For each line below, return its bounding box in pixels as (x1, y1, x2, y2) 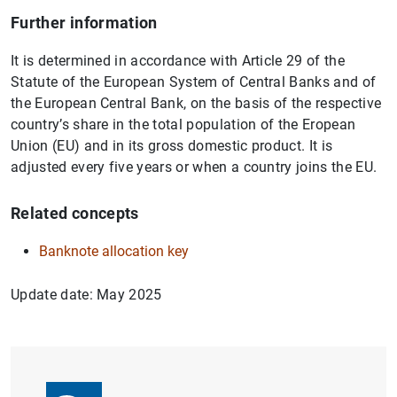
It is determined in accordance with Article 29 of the (11, 51, 345, 69)
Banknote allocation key (39, 242, 189, 260)
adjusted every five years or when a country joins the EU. (11, 158, 378, 175)
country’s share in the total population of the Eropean (11, 115, 356, 133)
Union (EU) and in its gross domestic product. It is (11, 136, 333, 154)
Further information (11, 12, 158, 32)
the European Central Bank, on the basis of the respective (11, 94, 382, 112)
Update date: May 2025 (11, 285, 162, 303)
